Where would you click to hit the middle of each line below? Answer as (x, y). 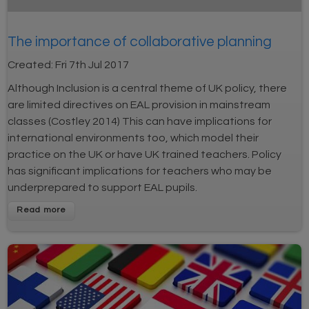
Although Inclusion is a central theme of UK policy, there (148, 89)
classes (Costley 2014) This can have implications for (140, 122)
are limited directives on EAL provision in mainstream (139, 105)
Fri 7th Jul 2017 (92, 65)
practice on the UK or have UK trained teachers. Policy (145, 155)
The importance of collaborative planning (140, 42)
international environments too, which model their (133, 138)
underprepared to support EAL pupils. (103, 188)
